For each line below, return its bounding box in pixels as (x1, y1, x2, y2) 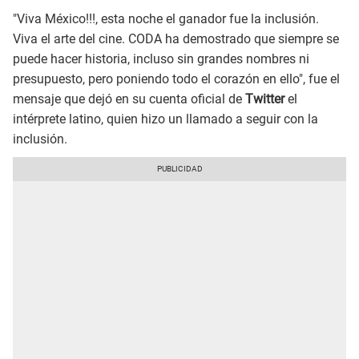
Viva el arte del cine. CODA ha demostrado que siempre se (13, 31, 339, 47)
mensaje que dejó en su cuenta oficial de (13, 91, 245, 107)
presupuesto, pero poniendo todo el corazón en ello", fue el (13, 71, 340, 87)
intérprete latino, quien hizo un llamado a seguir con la (13, 111, 318, 127)
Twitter (245, 91, 288, 107)
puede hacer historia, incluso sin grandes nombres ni (13, 51, 309, 67)
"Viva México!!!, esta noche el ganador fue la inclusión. (13, 11, 319, 27)
